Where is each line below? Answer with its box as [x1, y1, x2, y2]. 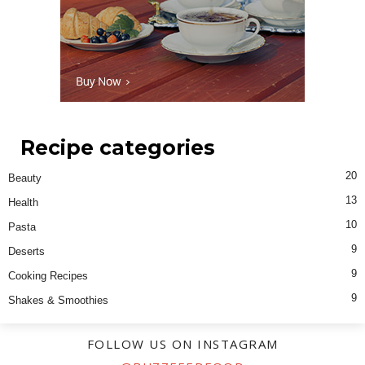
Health [8, 196, 38, 209]
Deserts [8, 245, 45, 258]
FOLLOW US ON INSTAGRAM [86, 336, 279, 353]
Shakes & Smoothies [8, 294, 108, 307]
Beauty [8, 172, 42, 185]
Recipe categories [20, 135, 215, 161]
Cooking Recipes [8, 270, 88, 283]
